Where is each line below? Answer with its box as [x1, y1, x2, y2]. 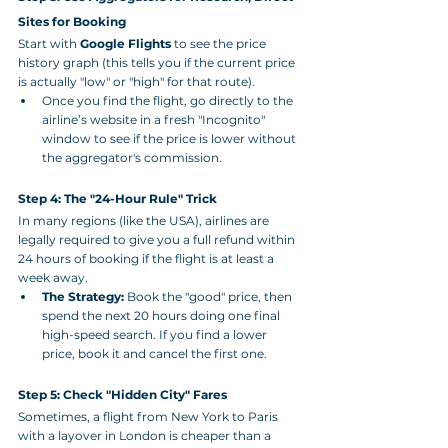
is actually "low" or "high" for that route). [18, 73, 255, 89]
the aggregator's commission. [42, 149, 222, 165]
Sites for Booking [18, 13, 126, 29]
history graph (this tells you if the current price [18, 54, 298, 70]
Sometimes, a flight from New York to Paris [18, 408, 281, 424]
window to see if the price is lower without [42, 130, 299, 146]
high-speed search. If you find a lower [42, 326, 270, 342]
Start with [18, 35, 80, 51]
